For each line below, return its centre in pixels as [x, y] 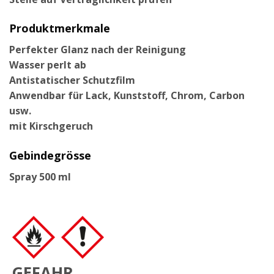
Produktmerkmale [60, 28]
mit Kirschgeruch [51, 126]
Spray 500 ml [40, 177]
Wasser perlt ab [48, 65]
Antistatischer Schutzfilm [72, 80]
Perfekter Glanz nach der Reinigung [98, 50]
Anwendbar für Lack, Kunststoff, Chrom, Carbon [127, 96]
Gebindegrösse [50, 156]
